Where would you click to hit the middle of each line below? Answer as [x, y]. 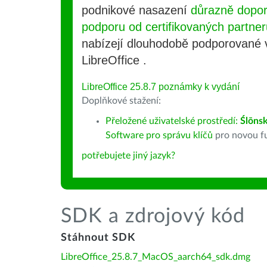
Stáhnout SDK [98, 238]
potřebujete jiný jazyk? [128, 156]
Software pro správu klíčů [159, 135]
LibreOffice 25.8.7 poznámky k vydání [161, 87]
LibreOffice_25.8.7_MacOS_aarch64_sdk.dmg [156, 257]
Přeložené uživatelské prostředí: [173, 121]
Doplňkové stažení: [121, 101]
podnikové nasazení [136, 10]
